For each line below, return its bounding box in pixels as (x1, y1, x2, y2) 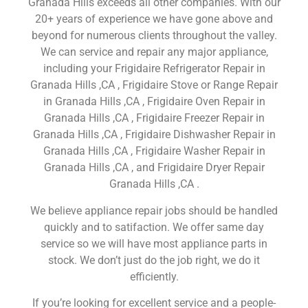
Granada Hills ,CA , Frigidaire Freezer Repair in (43, 111, 265, 125)
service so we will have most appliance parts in (41, 236, 267, 250)
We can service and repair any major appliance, (40, 45, 268, 59)
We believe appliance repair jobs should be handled (30, 203, 278, 217)
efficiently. (129, 269, 179, 283)
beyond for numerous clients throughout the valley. (31, 29, 277, 43)
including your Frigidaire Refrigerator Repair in (43, 62, 265, 76)
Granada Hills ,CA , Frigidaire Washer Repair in (43, 144, 265, 158)
